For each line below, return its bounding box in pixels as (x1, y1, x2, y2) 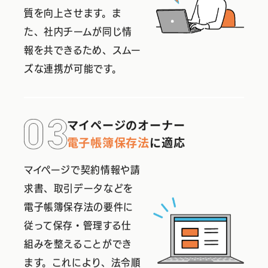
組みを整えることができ (24, 240, 132, 251)
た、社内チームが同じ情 (24, 28, 132, 38)
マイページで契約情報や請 (24, 166, 141, 176)
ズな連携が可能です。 (24, 65, 122, 75)
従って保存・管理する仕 (24, 222, 132, 232)
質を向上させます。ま (24, 10, 122, 20)
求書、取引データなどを (24, 185, 133, 195)
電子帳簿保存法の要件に (24, 203, 133, 214)
